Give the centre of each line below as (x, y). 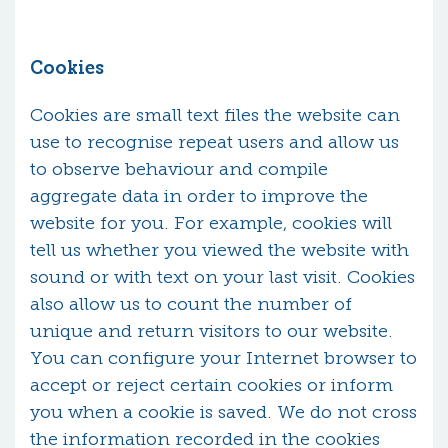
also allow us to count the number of (191, 304)
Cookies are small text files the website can (215, 115)
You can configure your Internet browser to (223, 358)
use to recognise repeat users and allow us (214, 142)
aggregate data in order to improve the (199, 196)
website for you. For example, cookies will (211, 223)
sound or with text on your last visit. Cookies (222, 277)
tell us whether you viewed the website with (219, 250)
